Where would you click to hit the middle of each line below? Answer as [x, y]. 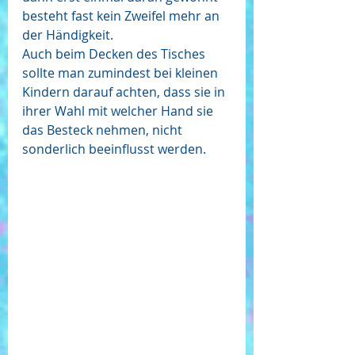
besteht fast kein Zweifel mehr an [122, 16]
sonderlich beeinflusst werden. [116, 149]
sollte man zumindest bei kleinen [122, 73]
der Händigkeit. [68, 35]
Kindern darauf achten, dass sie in [125, 92]
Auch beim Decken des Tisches [115, 54]
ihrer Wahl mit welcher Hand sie [119, 111]
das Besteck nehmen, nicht [104, 130]
